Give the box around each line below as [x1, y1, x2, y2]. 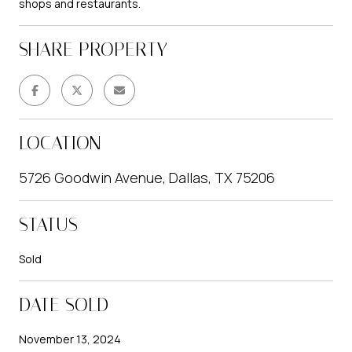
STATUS [19, 213, 78, 236]
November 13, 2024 [19, 331, 121, 346]
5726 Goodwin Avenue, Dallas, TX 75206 [19, 167, 275, 187]
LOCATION [19, 131, 101, 154]
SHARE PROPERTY [19, 38, 167, 60]
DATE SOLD [19, 293, 108, 316]
